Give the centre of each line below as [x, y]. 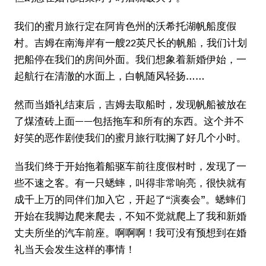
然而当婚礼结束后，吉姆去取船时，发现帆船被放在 [130, 104]
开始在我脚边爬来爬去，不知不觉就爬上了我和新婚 [130, 216]
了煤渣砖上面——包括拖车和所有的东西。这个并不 [129, 121]
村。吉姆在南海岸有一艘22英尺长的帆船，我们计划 [131, 42]
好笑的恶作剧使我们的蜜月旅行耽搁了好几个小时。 [130, 137]
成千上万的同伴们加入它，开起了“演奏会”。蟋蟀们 [130, 199]
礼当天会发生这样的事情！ [75, 249]
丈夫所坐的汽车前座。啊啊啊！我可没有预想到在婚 [130, 232]
